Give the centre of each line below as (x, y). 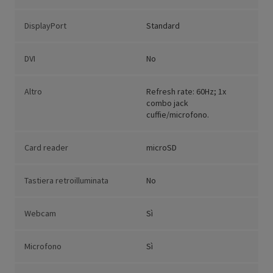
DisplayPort (45, 26)
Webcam (40, 214)
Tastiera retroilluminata (66, 181)
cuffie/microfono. (178, 115)
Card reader (46, 148)
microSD (161, 148)
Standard (163, 26)
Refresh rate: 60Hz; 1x (186, 92)
